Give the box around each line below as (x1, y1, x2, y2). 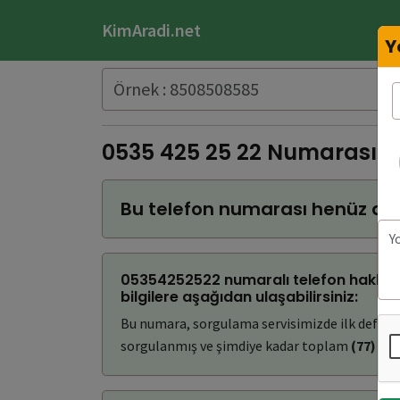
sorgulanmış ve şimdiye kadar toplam (121, 336, 351, 354)
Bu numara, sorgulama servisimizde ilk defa (121, 313, 387, 332)
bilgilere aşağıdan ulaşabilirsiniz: (121, 286, 358, 307)
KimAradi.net (102, 18, 201, 41)
